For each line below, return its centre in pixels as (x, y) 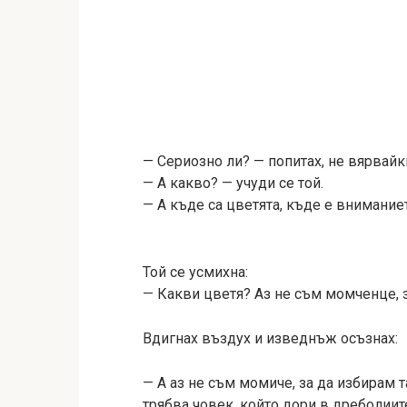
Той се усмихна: (195, 272)
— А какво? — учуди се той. (233, 183)
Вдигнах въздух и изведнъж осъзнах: (270, 338)
